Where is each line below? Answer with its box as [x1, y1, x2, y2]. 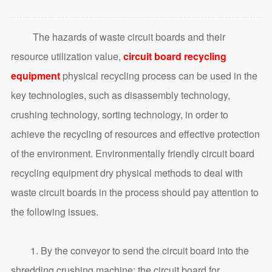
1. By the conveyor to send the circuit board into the [10, 243, 249, 258]
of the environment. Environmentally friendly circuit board [10, 146, 254, 161]
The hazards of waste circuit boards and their [10, 30, 225, 44]
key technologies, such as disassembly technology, [10, 88, 230, 103]
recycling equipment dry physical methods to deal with [10, 166, 243, 180]
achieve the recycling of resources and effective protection [10, 127, 260, 141]
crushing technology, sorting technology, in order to [10, 107, 228, 122]
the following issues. [10, 205, 98, 219]
